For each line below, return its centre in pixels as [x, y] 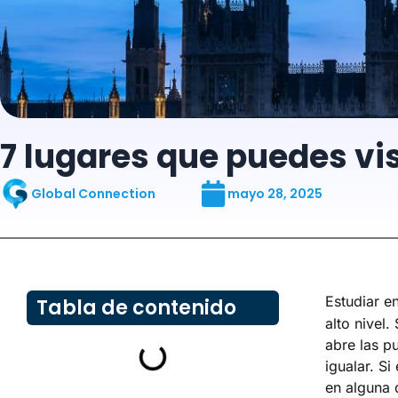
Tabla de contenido [137, 307]
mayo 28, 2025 [275, 193]
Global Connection [93, 193]
